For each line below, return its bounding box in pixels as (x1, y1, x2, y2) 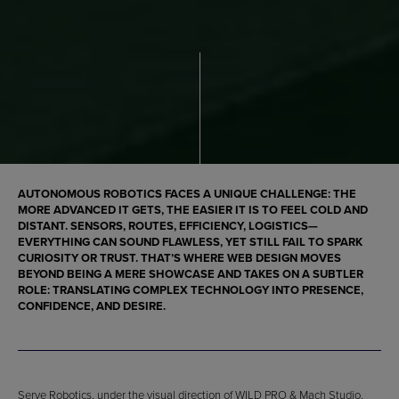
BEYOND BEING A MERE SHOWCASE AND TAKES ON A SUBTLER (18, 265, 363, 282)
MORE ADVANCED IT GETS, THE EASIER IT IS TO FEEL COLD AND (18, 200, 368, 218)
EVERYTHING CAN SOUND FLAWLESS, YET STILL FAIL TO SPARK (18, 232, 362, 250)
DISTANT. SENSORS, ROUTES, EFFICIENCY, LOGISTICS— (18, 216, 318, 234)
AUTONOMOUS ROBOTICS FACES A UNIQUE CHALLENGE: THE (18, 184, 356, 202)
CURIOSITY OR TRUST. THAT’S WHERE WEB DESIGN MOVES (18, 248, 341, 266)
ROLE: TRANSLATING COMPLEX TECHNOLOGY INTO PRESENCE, (18, 281, 363, 298)
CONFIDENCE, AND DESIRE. (18, 297, 166, 314)
